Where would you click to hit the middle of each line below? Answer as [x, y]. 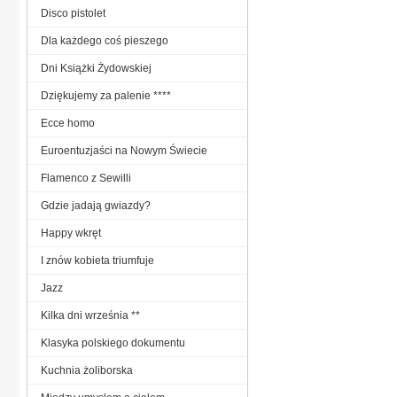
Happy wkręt [71, 233]
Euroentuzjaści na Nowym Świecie [124, 150]
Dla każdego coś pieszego [105, 40]
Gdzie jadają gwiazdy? [96, 205]
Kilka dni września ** [90, 315]
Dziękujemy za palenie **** [106, 95]
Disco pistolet [73, 13]
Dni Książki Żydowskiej [96, 68]
